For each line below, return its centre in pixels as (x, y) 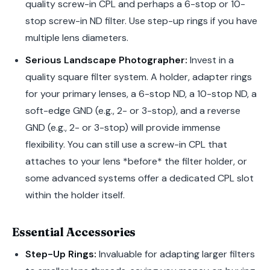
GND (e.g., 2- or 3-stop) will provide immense (123, 127)
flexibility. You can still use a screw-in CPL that (126, 144)
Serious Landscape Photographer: (106, 60)
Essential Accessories (74, 232)
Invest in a (210, 60)
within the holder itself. (75, 195)
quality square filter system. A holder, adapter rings (138, 77)
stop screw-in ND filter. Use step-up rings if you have (141, 21)
